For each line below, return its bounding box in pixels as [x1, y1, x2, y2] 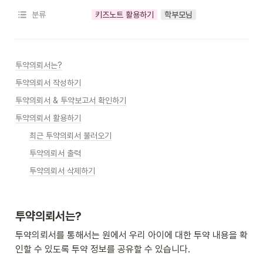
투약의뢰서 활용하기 [15, 113, 81, 123]
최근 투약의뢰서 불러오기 [29, 131, 112, 140]
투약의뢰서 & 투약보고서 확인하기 [15, 96, 126, 105]
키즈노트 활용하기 [95, 10, 154, 19]
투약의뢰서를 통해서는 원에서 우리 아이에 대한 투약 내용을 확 [15, 230, 248, 241]
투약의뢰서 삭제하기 [29, 166, 95, 176]
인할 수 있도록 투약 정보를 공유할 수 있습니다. [15, 244, 190, 255]
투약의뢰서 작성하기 [15, 78, 81, 87]
